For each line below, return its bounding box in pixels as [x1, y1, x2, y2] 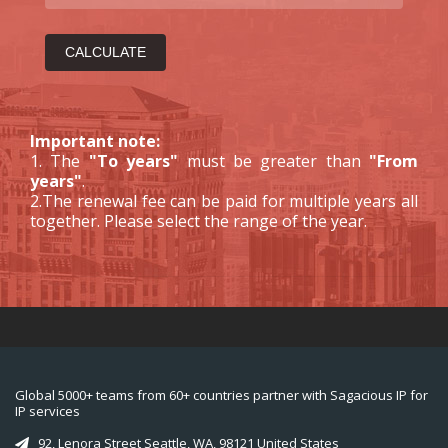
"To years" [88, 150, 179, 172]
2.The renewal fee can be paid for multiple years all [30, 190, 418, 212]
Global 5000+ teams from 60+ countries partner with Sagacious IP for [15, 386, 428, 404]
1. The [30, 150, 89, 172]
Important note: [30, 130, 160, 152]
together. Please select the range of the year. [30, 210, 367, 232]
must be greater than [178, 150, 369, 172]
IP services [15, 402, 80, 420]
